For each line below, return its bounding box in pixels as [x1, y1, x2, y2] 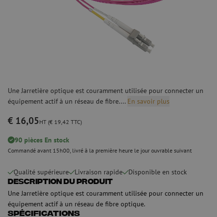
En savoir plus [127, 96, 170, 106]
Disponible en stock [128, 168, 187, 177]
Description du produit [8, 178, 113, 187]
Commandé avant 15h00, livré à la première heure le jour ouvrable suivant [8, 147, 192, 155]
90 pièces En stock [15, 135, 69, 145]
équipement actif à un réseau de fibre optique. [8, 199, 145, 209]
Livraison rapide [75, 168, 123, 177]
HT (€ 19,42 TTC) [39, 118, 82, 126]
